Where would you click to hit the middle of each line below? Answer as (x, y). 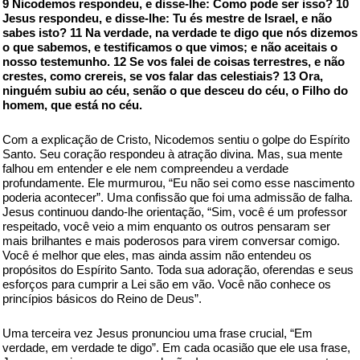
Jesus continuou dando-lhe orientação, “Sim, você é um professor (175, 212)
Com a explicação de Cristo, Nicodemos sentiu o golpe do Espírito (176, 139)
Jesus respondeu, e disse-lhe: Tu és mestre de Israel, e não (167, 18)
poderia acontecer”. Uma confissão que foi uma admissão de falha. (178, 197)
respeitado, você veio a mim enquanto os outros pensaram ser (166, 226)
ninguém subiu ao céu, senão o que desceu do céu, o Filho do (175, 90)
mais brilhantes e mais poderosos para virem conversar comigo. (171, 241)
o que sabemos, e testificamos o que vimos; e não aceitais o (170, 47)
